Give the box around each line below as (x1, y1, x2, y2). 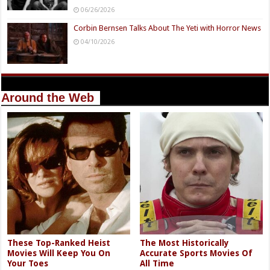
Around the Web (1, 91, 95, 105)
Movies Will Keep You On (7, 248, 111, 259)
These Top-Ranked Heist (7, 238, 111, 248)
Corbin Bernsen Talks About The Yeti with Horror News (74, 23, 262, 33)
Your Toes (7, 259, 49, 269)
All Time (140, 259, 175, 269)
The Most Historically (140, 238, 230, 248)
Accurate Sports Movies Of (140, 248, 253, 259)
